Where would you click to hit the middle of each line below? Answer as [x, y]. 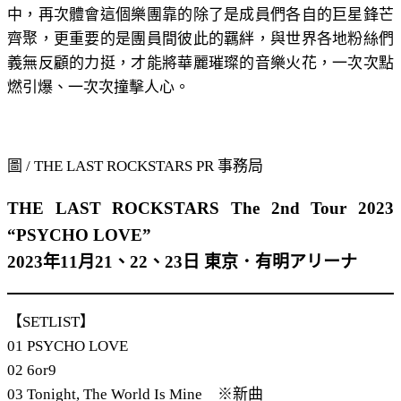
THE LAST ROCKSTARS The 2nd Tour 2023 [200, 208]
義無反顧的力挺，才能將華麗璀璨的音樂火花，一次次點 [200, 63]
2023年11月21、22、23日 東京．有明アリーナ [182, 261]
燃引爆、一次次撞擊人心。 [98, 87]
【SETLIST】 [51, 321]
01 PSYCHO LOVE [68, 346]
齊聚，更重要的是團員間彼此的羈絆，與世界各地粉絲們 [200, 38]
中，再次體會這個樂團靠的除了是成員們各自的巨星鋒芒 [200, 14]
